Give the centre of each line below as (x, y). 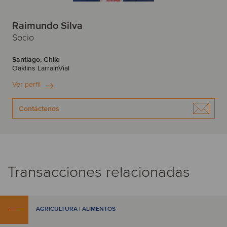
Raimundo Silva (47, 26)
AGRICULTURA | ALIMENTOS (76, 209)
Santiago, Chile (36, 60)
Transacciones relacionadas (99, 172)
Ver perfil (26, 84)
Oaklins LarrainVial (41, 68)
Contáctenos (39, 109)
